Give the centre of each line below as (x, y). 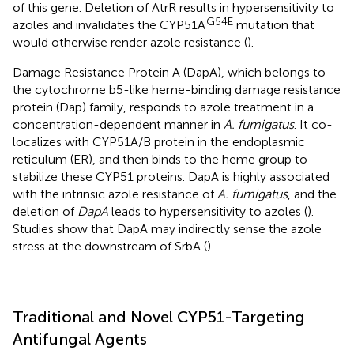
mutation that (274, 24)
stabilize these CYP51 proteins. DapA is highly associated (171, 176)
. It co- (313, 124)
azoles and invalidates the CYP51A (109, 24)
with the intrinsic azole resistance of (115, 194)
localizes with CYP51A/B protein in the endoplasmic (159, 141)
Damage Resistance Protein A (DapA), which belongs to (169, 72)
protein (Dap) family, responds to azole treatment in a (163, 107)
